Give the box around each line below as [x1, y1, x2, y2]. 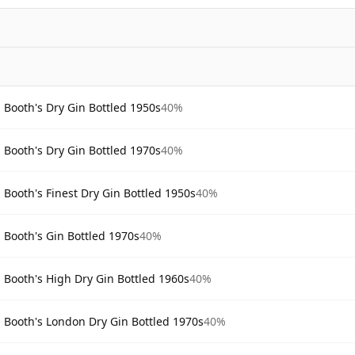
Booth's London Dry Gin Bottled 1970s [4, 313, 204, 329]
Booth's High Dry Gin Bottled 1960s [4, 270, 189, 286]
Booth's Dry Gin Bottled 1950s [4, 99, 161, 115]
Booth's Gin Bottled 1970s [4, 227, 139, 243]
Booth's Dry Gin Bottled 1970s [4, 142, 161, 158]
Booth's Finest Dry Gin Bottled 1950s [4, 185, 196, 200]
